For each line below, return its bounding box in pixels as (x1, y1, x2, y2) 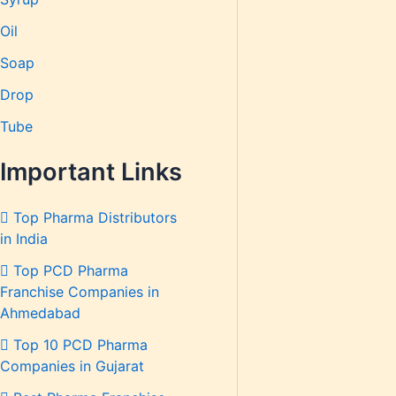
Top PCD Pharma (9, 262, 128, 280)
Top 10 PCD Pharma (9, 336, 148, 354)
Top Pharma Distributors (9, 209, 177, 227)
